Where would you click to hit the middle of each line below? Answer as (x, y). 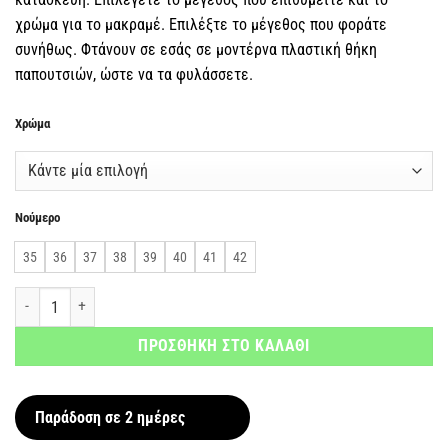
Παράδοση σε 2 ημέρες (110, 417)
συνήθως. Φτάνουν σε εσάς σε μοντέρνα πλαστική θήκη (196, 50)
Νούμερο (37, 218)
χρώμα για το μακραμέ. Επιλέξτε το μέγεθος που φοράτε (201, 25)
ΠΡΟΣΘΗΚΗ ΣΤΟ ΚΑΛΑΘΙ (224, 346)
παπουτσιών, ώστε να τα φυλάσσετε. (134, 75)
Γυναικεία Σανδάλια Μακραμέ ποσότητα (126, 297)
